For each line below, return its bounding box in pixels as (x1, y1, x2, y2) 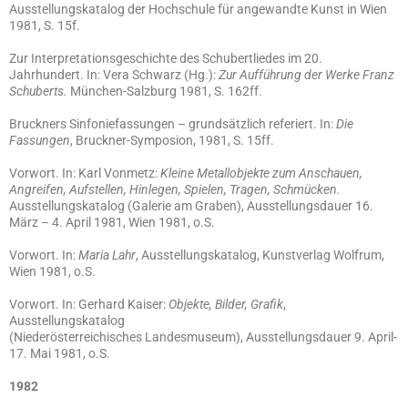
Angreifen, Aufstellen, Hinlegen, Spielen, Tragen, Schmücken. (9, 182, 341, 197)
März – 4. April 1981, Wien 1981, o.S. (9, 215, 215, 229)
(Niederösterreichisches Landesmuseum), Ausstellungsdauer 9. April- (9, 330, 397, 344)
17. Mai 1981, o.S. (9, 346, 110, 361)
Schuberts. (9, 84, 67, 98)
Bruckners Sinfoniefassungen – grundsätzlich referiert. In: (9, 117, 336, 131)
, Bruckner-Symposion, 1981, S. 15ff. (70, 133, 274, 148)
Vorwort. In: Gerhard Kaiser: (9, 297, 168, 311)
